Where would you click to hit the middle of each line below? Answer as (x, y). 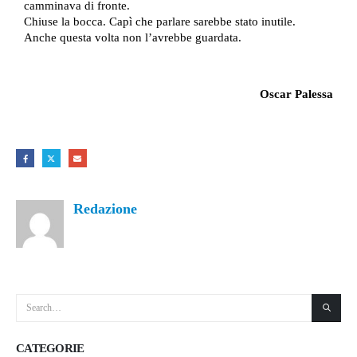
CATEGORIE (50, 349)
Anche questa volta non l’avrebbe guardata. (133, 37)
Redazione (105, 208)
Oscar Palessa (296, 94)
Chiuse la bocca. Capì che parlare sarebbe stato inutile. (160, 21)
